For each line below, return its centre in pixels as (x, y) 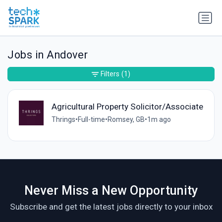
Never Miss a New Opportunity (111, 190)
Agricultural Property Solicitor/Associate (127, 106)
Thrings (63, 119)
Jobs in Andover (48, 55)
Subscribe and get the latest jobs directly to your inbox (111, 206)
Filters (110, 74)
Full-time (91, 119)
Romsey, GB (126, 119)
